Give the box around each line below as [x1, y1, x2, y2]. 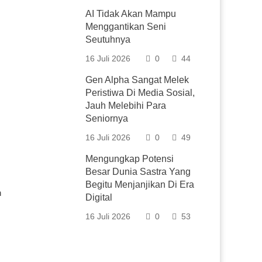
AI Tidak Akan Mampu [85, 9, 177, 19]
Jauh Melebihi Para [85, 101, 167, 111]
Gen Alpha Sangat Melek [85, 75, 189, 85]
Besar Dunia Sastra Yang [85, 167, 191, 177]
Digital [85, 192, 113, 202]
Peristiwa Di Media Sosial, [85, 88, 195, 98]
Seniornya [85, 113, 129, 123]
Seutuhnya [85, 35, 131, 44]
